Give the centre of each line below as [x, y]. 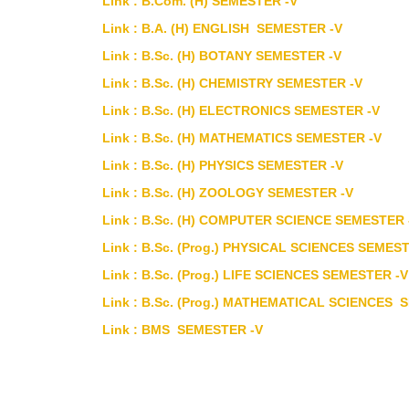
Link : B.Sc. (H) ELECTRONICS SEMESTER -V [241, 110]
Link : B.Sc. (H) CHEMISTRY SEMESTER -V [232, 83]
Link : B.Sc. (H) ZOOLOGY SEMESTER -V [228, 193]
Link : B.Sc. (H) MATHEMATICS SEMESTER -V [242, 138]
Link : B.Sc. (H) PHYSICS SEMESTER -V [223, 165]
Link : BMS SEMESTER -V [183, 330]
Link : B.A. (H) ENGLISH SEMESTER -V [222, 28]
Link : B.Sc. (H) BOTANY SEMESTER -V [222, 56]
